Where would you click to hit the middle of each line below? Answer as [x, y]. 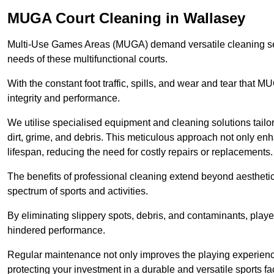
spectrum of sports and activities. [78, 191]
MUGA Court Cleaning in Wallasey [126, 18]
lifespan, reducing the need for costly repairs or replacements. [140, 152]
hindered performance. [56, 231]
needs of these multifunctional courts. [87, 59]
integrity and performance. [64, 98]
